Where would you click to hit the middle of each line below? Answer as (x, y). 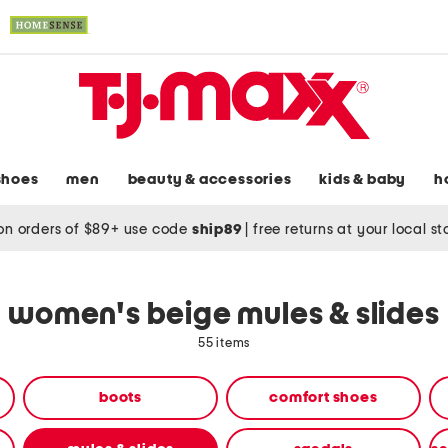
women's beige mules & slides (224, 315)
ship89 (218, 229)
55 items (224, 344)
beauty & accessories (209, 180)
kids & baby (363, 180)
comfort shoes (323, 398)
